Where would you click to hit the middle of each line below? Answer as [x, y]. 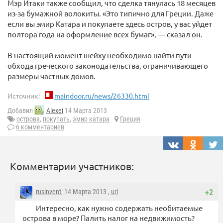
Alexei [55, 111]
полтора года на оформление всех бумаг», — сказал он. [105, 34]
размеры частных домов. [52, 76]
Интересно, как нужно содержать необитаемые [119, 208]
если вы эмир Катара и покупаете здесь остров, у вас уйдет [110, 24]
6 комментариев [40, 127]
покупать [56, 119]
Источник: [24, 96]
